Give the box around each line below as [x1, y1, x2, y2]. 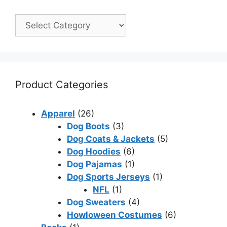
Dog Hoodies [67, 146, 121, 157]
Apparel [41, 108, 75, 119]
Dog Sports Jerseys [67, 172, 150, 182]
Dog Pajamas [67, 159, 122, 170]
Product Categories [15, 79, 108, 91]
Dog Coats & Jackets [67, 134, 155, 144]
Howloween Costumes [67, 210, 162, 220]
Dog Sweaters [67, 197, 126, 208]
